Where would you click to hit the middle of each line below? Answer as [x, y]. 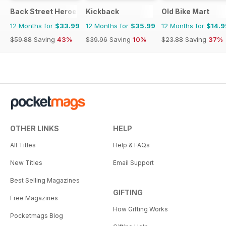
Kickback [102, 11]
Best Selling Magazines [45, 180]
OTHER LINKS [35, 128]
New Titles [26, 162]
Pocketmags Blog [37, 215]
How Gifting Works [140, 209]
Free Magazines [34, 198]
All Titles [23, 145]
